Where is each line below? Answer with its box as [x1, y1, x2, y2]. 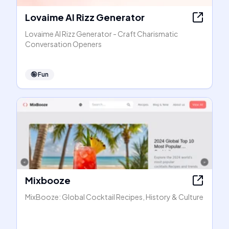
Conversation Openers [25, 39, 102, 49]
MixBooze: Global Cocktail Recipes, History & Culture [25, 192, 203, 201]
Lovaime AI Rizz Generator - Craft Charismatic [25, 29, 178, 38]
